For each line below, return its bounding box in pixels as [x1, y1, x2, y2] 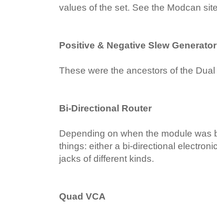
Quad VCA [59, 191, 106, 201]
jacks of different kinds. [59, 153, 154, 164]
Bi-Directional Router [59, 103, 154, 113]
